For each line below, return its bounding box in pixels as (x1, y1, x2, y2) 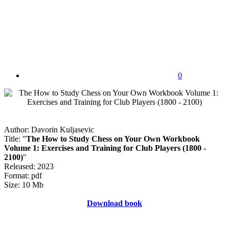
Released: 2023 (4, 162, 54, 171)
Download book (87, 198, 142, 208)
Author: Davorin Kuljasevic (4, 125, 94, 134)
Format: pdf (4, 171, 42, 180)
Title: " (4, 134, 26, 143)
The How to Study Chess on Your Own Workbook (26, 134, 200, 143)
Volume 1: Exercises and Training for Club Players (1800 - (4, 143, 206, 152)
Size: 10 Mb (4, 180, 43, 189)
